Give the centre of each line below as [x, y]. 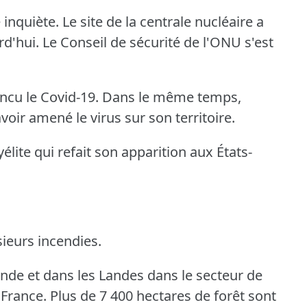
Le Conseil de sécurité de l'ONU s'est [158, 42]
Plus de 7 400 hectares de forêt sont [163, 296]
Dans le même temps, [172, 97]
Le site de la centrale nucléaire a [163, 22]
